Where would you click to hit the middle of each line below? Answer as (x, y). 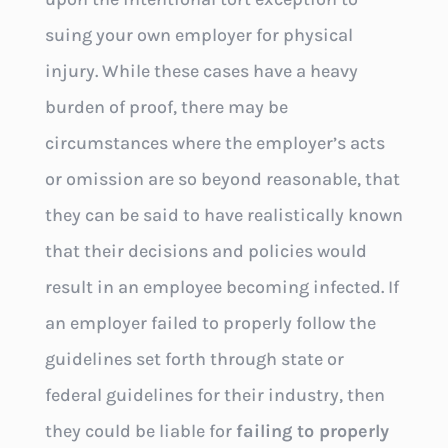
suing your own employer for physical (198, 35)
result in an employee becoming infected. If (221, 287)
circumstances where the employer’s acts (214, 143)
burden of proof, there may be (166, 107)
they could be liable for (140, 431)
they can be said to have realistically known (223, 215)
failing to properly (312, 431)
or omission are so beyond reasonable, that (222, 179)
